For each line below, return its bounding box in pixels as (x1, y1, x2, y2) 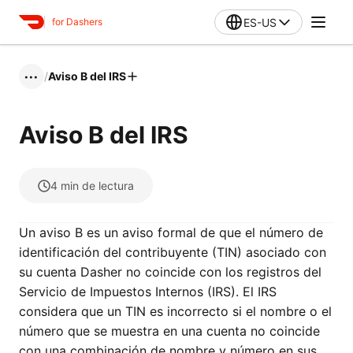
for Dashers (52, 16, 102, 28)
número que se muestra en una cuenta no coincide (19, 323, 320, 339)
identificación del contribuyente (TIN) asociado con (19, 244, 326, 260)
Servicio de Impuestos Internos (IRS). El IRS (19, 284, 277, 299)
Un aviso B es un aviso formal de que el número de (19, 225, 323, 240)
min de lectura (61, 179, 134, 192)
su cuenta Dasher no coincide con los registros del (19, 264, 321, 280)
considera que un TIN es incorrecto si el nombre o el (19, 303, 332, 319)
